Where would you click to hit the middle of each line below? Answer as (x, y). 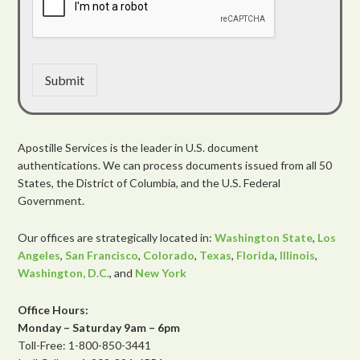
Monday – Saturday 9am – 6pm (99, 328)
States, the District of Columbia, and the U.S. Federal (149, 183)
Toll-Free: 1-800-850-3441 (85, 346)
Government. (51, 201)
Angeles (39, 256)
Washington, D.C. (64, 273)
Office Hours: (53, 310)
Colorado (169, 256)
